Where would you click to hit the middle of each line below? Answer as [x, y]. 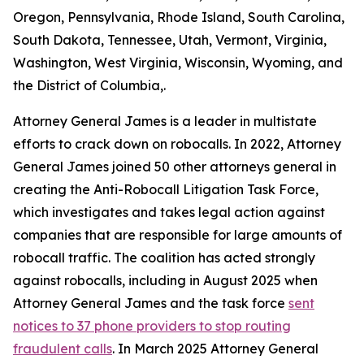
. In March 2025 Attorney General [215, 349]
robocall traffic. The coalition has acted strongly [164, 258]
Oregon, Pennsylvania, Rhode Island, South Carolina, [179, 17]
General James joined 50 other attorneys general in [175, 167]
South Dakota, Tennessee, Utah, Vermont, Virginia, [170, 40]
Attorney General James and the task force [151, 303]
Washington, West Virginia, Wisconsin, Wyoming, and [178, 63]
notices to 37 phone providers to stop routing [152, 326]
